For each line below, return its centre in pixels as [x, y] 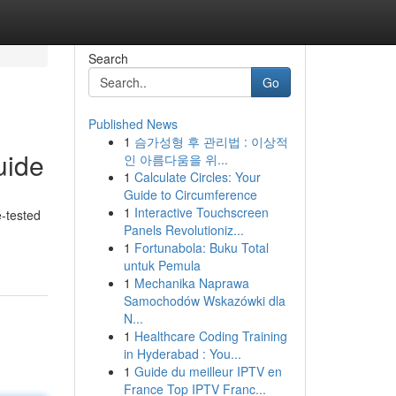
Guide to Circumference [190, 194]
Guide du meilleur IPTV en [208, 371]
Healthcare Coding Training [210, 336]
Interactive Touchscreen [201, 212]
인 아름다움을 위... [175, 159]
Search [108, 58]
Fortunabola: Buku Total [201, 247]
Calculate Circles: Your [197, 177]
